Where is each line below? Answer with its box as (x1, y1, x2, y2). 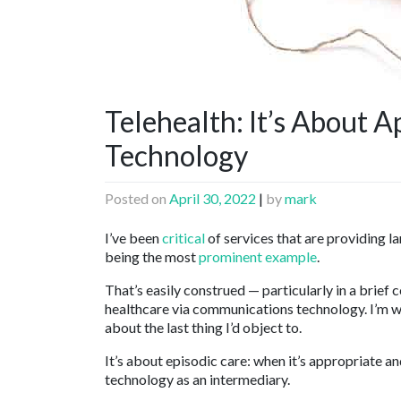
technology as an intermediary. (105, 371, 290, 388)
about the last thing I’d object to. (105, 319, 302, 337)
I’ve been (105, 229, 162, 247)
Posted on (105, 190, 169, 208)
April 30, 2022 (169, 190, 256, 208)
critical (162, 229, 205, 247)
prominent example (199, 248, 317, 266)
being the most (105, 248, 199, 266)
